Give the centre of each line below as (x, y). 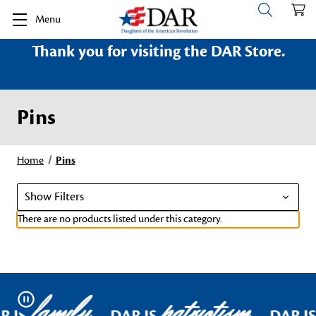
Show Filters (54, 197)
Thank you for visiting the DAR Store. (158, 51)
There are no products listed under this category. (120, 219)
